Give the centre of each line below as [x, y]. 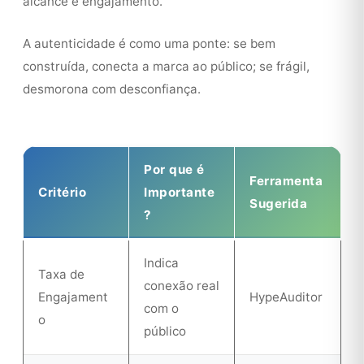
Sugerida [278, 204]
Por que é [174, 169]
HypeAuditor [286, 297]
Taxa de [61, 274]
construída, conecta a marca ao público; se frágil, [166, 66]
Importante [179, 192]
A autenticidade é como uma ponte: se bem [149, 43]
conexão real [182, 286]
